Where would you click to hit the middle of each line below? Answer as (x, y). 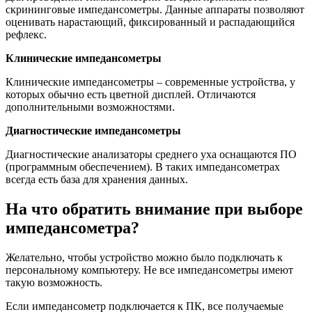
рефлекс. (26, 35)
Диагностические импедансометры (93, 131)
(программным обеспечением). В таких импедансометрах (143, 167)
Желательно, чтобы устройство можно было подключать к (144, 257)
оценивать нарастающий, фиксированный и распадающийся (150, 22)
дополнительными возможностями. (90, 107)
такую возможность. (54, 282)
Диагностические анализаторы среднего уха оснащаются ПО (151, 155)
